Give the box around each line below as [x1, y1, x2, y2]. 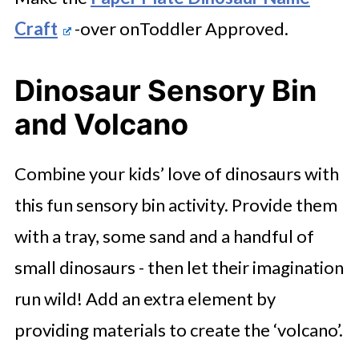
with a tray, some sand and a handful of [14, 224, 314, 247]
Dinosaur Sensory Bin [14, 72, 317, 108]
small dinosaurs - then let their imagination [14, 256, 344, 278]
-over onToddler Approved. [71, 17, 288, 39]
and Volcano [14, 106, 188, 142]
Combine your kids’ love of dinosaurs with [14, 162, 339, 184]
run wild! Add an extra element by [14, 287, 276, 309]
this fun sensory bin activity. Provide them [14, 193, 337, 216]
